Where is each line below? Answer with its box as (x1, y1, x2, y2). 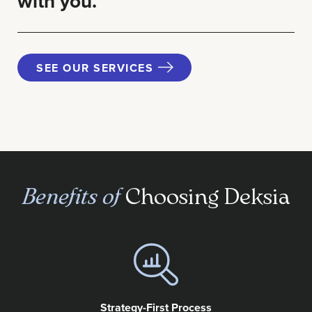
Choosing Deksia (120, 179, 290, 209)
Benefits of (22, 179, 120, 210)
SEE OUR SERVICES (36, 59, 153, 76)
